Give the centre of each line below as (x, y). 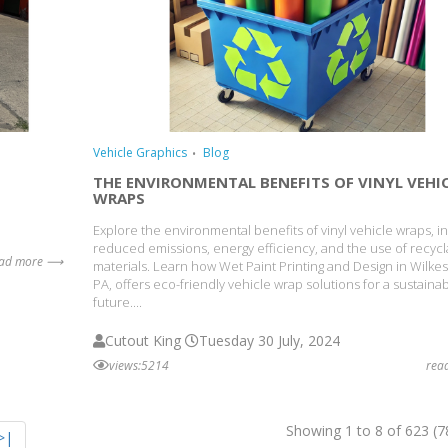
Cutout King (142, 340)
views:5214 (138, 365)
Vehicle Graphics (139, 153)
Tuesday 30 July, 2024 (269, 340)
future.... (117, 301)
